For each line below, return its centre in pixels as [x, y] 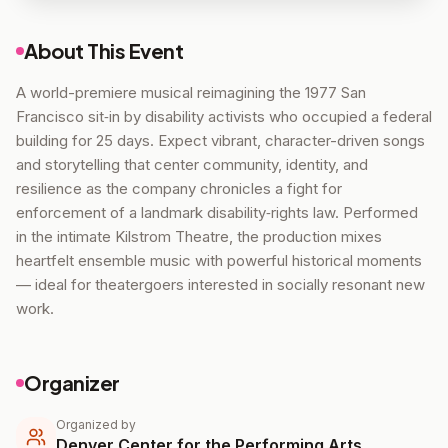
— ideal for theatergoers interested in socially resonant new [220, 284]
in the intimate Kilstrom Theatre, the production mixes [199, 236]
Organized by [96, 424]
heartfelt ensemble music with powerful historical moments [219, 260]
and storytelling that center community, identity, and [192, 164]
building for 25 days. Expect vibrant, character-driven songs [220, 140]
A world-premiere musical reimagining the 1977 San [191, 92]
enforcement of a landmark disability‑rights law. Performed [217, 212]
